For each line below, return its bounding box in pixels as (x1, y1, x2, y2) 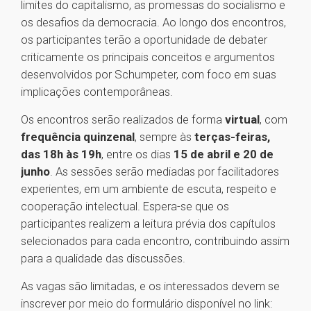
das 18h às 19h (21, 147, 101, 162)
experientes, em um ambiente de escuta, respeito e (21, 182, 276, 196)
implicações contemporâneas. (21, 85, 173, 99)
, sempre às (135, 130, 194, 144)
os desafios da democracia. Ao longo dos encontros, (21, 15, 286, 30)
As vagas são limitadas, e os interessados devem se (21, 279, 280, 294)
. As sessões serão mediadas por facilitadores (50, 165, 279, 179)
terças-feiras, (194, 130, 270, 144)
